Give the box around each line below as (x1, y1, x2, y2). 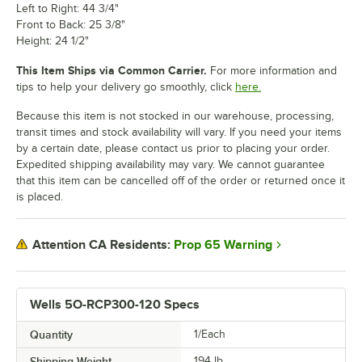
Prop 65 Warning (174, 237, 272, 252)
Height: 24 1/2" (16, 34, 89, 47)
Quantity (30, 327, 73, 341)
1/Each (194, 327, 225, 340)
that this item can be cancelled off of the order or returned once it (16, 174, 345, 187)
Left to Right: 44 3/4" (16, 2, 119, 15)
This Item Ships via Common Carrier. (16, 63, 207, 77)
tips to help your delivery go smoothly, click (16, 80, 232, 93)
